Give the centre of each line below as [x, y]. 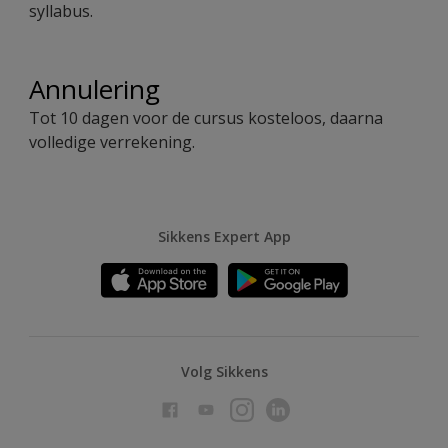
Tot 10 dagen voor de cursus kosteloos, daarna [206, 118]
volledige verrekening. [112, 142]
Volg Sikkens [224, 372]
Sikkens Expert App [224, 237]
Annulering [94, 89]
